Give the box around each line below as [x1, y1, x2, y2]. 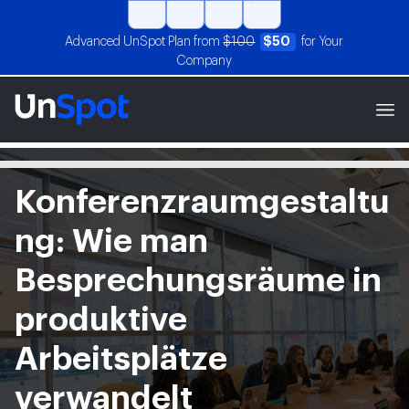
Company [176, 55, 233, 68]
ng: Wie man [15, 225, 208, 258]
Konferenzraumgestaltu [15, 186, 390, 219]
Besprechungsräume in [15, 265, 382, 298]
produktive [15, 304, 187, 337]
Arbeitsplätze [15, 343, 227, 376]
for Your [301, 36, 344, 48]
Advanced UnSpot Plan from [65, 36, 224, 48]
